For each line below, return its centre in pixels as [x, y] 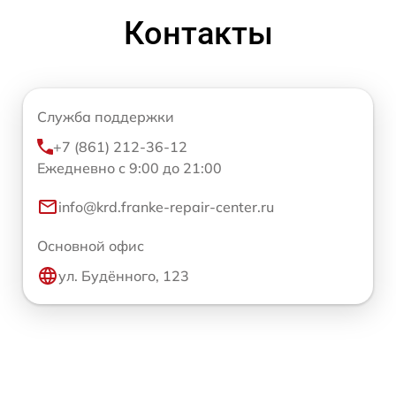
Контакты [198, 33]
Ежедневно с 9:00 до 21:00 [129, 168]
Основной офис [91, 245]
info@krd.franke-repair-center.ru [166, 206]
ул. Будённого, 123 [124, 275]
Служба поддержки [106, 116]
